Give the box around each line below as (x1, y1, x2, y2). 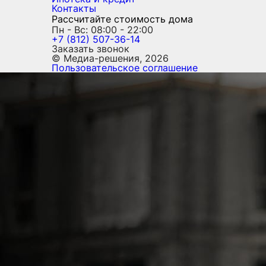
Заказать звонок (52, 43, 129, 55)
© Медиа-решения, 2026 (52, 52, 169, 64)
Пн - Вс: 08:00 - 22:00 (52, 24, 153, 36)
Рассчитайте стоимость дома (52, 13, 193, 25)
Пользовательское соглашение (52, 62, 198, 74)
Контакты (52, 2, 96, 14)
